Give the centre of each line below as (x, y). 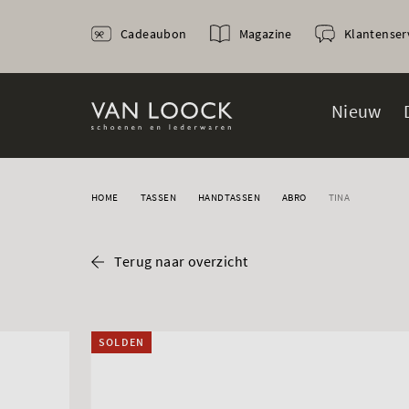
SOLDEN (122, 342)
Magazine (265, 34)
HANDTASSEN (230, 197)
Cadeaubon (154, 34)
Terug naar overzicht (181, 261)
